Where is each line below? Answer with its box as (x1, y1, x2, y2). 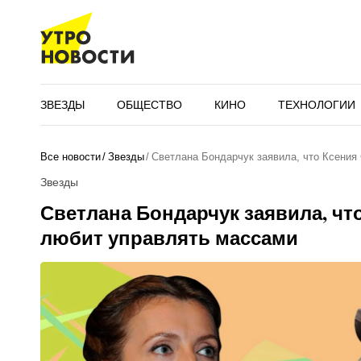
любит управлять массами (39, 223, 298, 251)
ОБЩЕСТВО (116, 98, 182, 111)
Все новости (39, 151, 101, 163)
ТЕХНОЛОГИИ (277, 98, 355, 111)
